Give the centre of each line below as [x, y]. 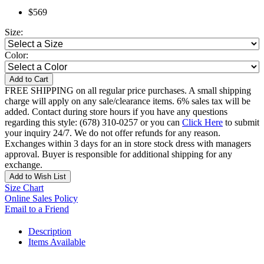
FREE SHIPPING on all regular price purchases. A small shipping [128, 91]
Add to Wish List [38, 177]
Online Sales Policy [41, 199]
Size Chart [24, 188]
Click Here [202, 123]
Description [50, 232]
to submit [241, 123]
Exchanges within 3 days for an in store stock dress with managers [128, 144]
